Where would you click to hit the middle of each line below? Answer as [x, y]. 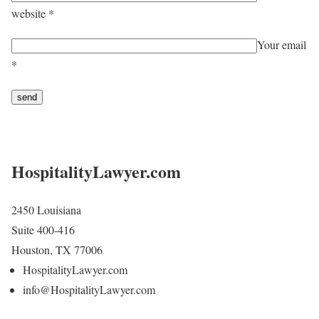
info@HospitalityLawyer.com [89, 290]
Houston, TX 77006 [57, 250]
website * [33, 13]
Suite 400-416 [43, 230]
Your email [282, 44]
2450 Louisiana [46, 210]
